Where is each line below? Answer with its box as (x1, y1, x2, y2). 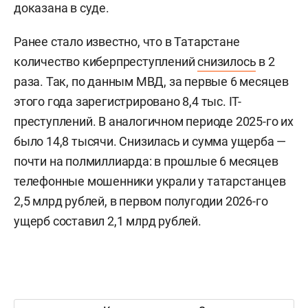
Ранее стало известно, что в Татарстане (14, 34, 240, 49)
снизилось (197, 54, 256, 69)
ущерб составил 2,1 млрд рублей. (14, 213, 201, 228)
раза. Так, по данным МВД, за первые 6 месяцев (14, 74, 289, 89)
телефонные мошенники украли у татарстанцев (14, 173, 286, 188)
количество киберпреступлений (14, 54, 198, 69)
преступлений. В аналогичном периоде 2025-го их (14, 113, 294, 129)
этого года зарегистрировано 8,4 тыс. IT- (14, 93, 241, 109)
